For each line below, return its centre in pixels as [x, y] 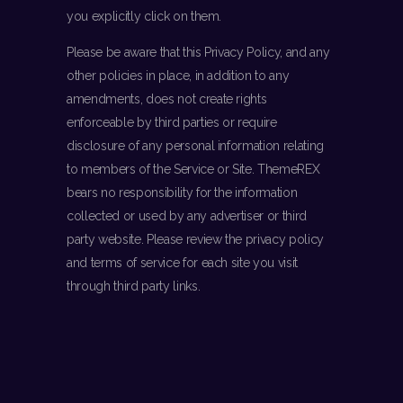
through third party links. [134, 287]
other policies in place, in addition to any [178, 76]
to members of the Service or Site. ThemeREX [193, 170]
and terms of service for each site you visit [183, 263]
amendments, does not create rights [167, 99]
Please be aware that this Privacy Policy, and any [198, 53]
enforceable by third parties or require [172, 123]
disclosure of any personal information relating [196, 146]
